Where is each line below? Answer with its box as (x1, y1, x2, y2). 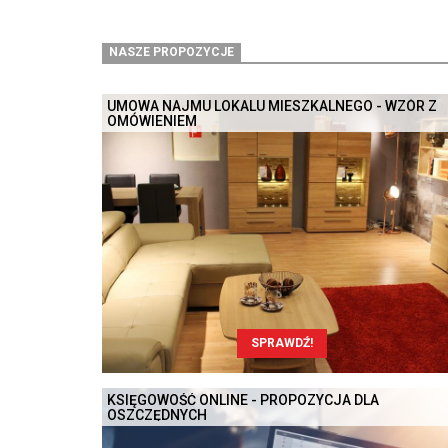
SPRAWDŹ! (251, 336, 313, 351)
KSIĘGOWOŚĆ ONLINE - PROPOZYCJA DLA (107, 392, 379, 409)
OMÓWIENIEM (107, 112, 197, 129)
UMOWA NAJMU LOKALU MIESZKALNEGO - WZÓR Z (107, 97, 437, 114)
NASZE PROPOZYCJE (109, 45, 235, 60)
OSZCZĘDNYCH (107, 407, 207, 424)
